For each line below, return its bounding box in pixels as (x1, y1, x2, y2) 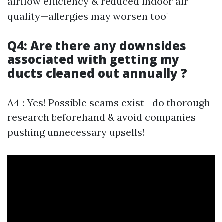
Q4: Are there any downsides (7, 37, 186, 54)
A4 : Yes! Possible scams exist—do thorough (7, 96, 210, 109)
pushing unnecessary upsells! (7, 126, 145, 139)
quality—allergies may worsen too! (7, 10, 168, 23)
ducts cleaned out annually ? (7, 65, 187, 82)
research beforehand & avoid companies (7, 111, 196, 124)
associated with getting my (7, 51, 179, 68)
